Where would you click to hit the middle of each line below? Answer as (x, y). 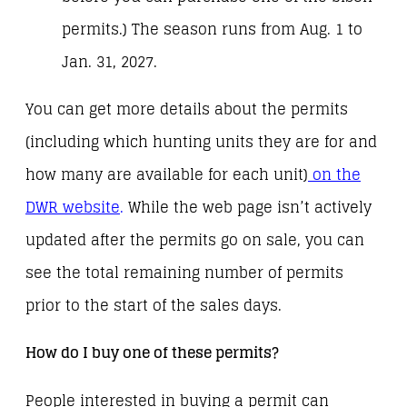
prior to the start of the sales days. (156, 306)
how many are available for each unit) (167, 175)
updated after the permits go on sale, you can (195, 241)
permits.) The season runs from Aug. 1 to (212, 30)
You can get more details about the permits (187, 110)
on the (337, 175)
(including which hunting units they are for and (201, 143)
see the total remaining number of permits (184, 273)
